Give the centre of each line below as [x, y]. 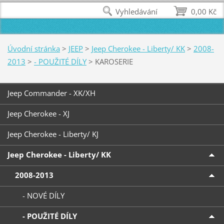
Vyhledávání [137, 11]
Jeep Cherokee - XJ [38, 114]
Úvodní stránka [33, 48]
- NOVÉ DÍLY [43, 196]
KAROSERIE [114, 61]
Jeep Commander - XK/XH [51, 93]
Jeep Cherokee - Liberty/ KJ [53, 134]
